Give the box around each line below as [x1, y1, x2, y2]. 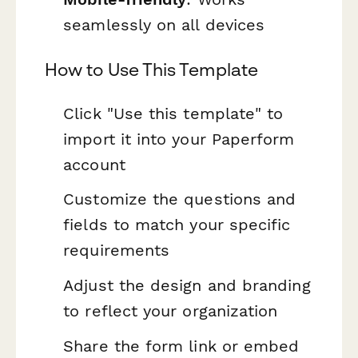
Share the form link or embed [63, 336, 300, 356]
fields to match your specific [63, 215, 291, 235]
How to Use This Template [45, 58, 258, 80]
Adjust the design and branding [63, 276, 311, 296]
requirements [63, 241, 170, 261]
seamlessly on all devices [63, 15, 265, 35]
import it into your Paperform [63, 129, 295, 149]
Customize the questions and [63, 189, 296, 209]
